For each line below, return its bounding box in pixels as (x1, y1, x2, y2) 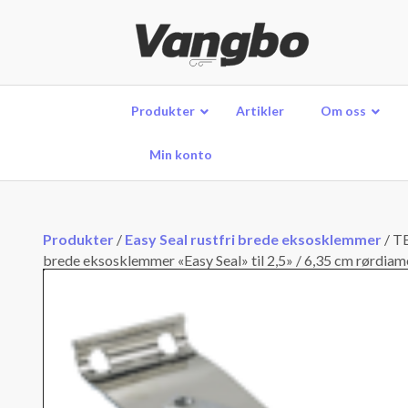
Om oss (321, 103, 367, 118)
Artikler (236, 103, 285, 118)
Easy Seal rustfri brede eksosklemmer (125, 230, 382, 248)
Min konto (149, 147, 213, 162)
